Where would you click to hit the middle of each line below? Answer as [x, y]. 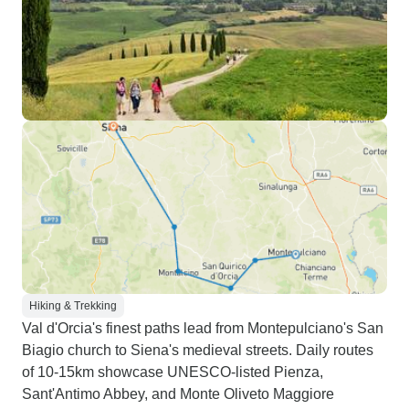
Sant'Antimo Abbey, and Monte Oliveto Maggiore [178, 394]
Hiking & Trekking [73, 306]
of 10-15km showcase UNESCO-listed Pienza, [173, 372]
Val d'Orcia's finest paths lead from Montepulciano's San [203, 328]
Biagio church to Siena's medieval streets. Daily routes [198, 350]
